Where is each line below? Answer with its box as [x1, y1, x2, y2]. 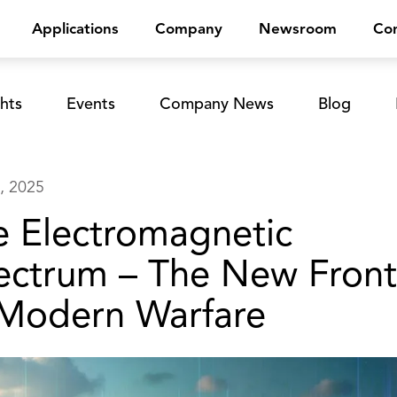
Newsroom [258, 19, 337, 38]
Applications [31, 19, 119, 38]
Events [66, 94, 115, 113]
